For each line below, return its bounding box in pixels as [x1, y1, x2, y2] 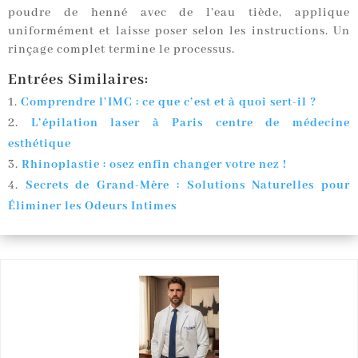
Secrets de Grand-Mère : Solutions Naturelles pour [25, 178, 351, 193]
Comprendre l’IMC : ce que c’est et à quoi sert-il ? [21, 95, 316, 110]
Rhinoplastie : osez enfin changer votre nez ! [22, 157, 287, 173]
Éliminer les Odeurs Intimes [8, 199, 177, 214]
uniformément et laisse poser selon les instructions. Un [8, 24, 350, 39]
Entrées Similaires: [8, 70, 149, 90]
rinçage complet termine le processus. [8, 42, 235, 58]
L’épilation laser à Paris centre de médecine [30, 116, 351, 131]
